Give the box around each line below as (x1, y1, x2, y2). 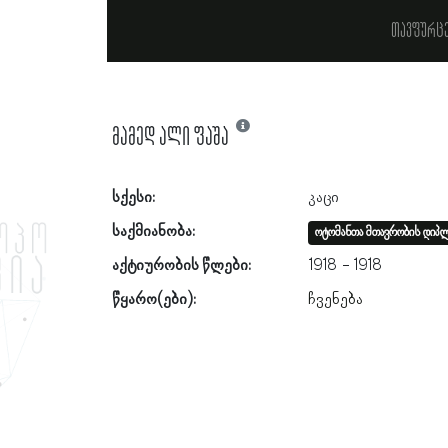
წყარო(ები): (111, 291, 196, 309)
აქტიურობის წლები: (111, 257, 251, 275)
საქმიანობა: (111, 223, 195, 241)
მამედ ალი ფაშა (111, 122, 229, 153)
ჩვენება (307, 291, 363, 309)
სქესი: (111, 189, 155, 207)
